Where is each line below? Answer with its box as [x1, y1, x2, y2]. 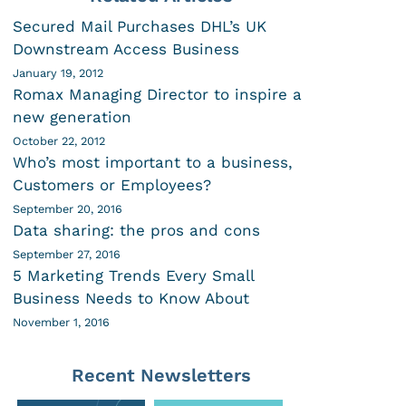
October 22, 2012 [13, 133, 106, 148]
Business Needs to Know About [13, 288, 250, 307]
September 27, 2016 [13, 246, 121, 261]
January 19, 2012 [13, 65, 104, 80]
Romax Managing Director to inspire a [13, 84, 303, 103]
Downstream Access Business [13, 39, 240, 58]
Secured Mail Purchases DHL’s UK [13, 16, 267, 35]
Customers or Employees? [13, 175, 212, 194]
